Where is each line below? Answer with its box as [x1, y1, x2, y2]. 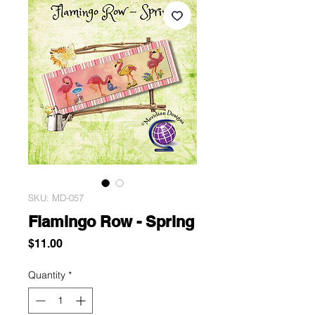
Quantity [28, 269, 65, 282]
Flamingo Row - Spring [28, 212, 194, 231]
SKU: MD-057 [28, 192, 84, 204]
